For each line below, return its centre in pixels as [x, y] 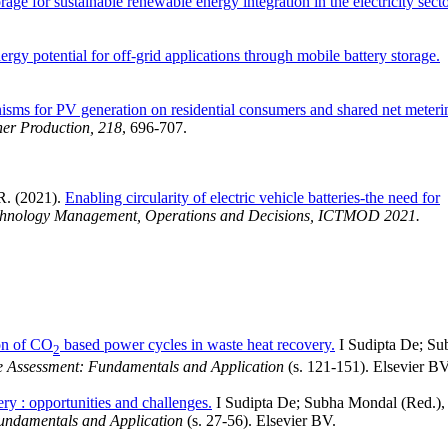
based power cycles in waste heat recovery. [197, 344]
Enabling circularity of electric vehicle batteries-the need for [252, 197]
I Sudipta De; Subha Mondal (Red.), [328, 402]
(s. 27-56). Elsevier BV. [259, 420]
